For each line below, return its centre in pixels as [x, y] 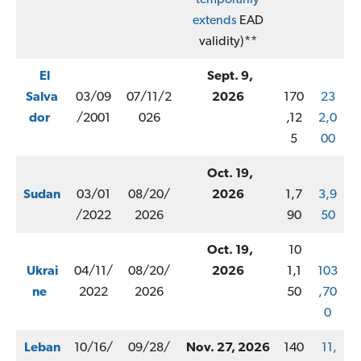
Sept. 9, [230, 76]
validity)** [228, 41]
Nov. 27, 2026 [228, 348]
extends [214, 21]
